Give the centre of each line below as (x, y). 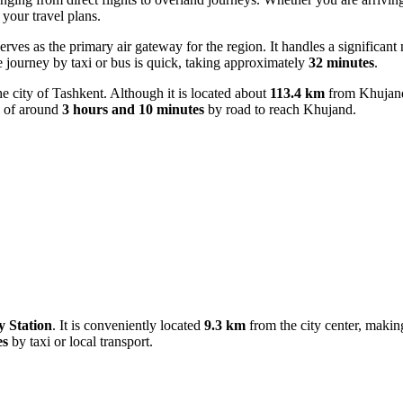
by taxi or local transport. (81, 342)
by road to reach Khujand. (280, 110)
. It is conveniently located (128, 326)
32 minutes (341, 63)
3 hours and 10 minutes (133, 110)
